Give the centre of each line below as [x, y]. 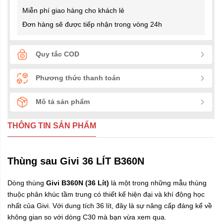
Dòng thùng [27, 183]
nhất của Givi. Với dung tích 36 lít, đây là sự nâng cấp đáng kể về [110, 205]
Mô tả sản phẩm [63, 102]
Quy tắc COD [57, 54]
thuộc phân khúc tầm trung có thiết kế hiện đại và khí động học [106, 194]
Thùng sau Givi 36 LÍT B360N [76, 161]
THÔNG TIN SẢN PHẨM [52, 125]
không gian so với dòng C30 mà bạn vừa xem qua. [87, 217]
